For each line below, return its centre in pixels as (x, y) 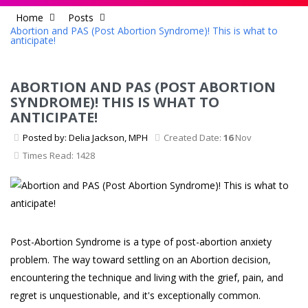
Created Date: (194, 138)
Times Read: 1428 (59, 156)
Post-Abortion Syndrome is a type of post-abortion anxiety (141, 242)
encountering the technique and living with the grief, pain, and (147, 278)
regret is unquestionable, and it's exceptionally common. (135, 296)
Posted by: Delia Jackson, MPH (85, 138)
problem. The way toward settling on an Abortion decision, (141, 260)
